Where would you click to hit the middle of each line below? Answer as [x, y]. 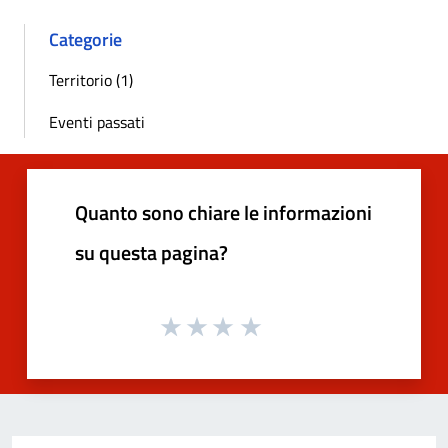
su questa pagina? [151, 252]
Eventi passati [97, 121]
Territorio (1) [91, 79]
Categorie [85, 39]
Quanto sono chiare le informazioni [223, 212]
